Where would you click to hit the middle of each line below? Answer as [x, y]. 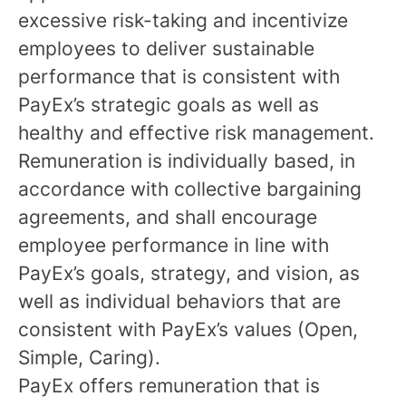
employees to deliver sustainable [166, 48]
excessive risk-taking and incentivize [183, 20]
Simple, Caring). [89, 358]
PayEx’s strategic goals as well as [169, 105]
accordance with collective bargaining [190, 189]
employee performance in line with [174, 245]
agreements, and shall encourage [168, 217]
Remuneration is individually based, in [187, 161]
